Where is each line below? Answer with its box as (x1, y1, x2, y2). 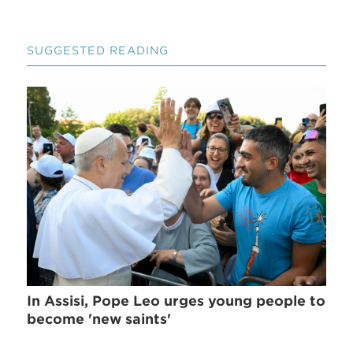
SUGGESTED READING (27, 44, 169, 58)
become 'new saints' (27, 310, 172, 327)
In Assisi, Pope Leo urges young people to (27, 292, 326, 309)
